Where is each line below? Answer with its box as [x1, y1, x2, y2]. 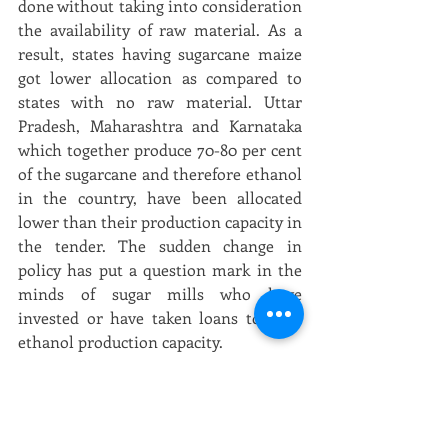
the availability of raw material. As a [18, 19, 302, 40]
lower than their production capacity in [18, 211, 302, 232]
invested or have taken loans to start [18, 307, 302, 328]
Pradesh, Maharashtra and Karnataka [18, 115, 302, 136]
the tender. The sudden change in [18, 235, 302, 256]
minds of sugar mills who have [18, 283, 302, 304]
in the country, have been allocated [18, 187, 302, 208]
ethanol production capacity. [18, 331, 223, 352]
